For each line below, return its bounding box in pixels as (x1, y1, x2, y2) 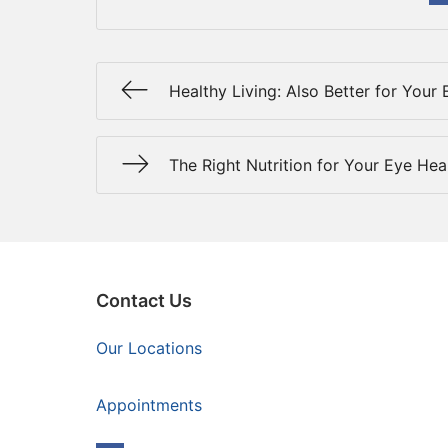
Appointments (96, 395, 202, 415)
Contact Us (96, 290, 192, 311)
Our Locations (96, 338, 202, 358)
